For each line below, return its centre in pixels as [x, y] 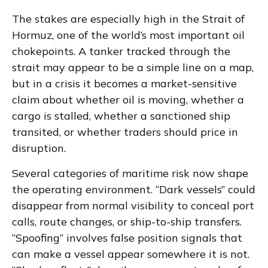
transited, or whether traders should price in [125, 132]
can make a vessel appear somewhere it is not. [131, 254]
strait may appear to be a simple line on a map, [133, 67]
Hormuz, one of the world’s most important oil [128, 35]
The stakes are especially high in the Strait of [128, 19]
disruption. [39, 148]
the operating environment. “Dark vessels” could [134, 189]
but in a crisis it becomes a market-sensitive [124, 83]
